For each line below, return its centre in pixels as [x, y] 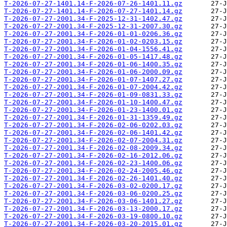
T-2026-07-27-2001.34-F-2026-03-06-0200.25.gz [93, 194]
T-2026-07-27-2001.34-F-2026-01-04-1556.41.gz [93, 49]
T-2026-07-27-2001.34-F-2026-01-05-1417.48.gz [93, 57]
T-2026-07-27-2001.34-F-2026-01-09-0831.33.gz [93, 95]
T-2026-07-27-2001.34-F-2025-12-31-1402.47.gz [93, 19]
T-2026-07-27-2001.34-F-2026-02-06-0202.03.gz [93, 125]
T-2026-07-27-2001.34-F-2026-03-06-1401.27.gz [93, 201]
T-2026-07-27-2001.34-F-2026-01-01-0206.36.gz [93, 34]
